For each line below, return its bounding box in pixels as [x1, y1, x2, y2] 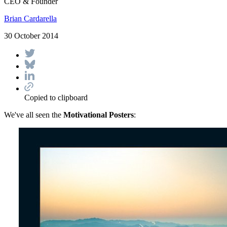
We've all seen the [4, 110, 63, 119]
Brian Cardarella [4, 14, 57, 23]
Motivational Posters [63, 110, 134, 119]
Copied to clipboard [24, 93, 88, 102]
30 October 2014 [4, 31, 58, 40]
